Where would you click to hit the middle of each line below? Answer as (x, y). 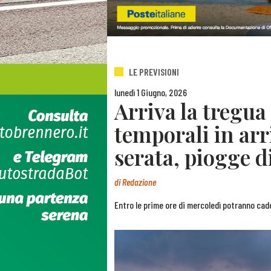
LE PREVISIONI (154, 72)
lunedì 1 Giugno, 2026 (151, 92)
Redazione (139, 182)
